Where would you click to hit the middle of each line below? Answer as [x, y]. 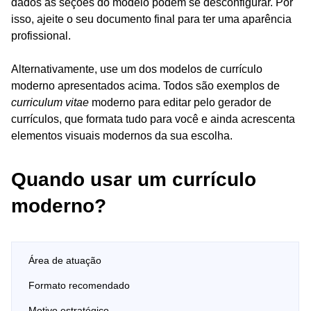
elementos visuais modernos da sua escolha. [122, 135]
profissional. [41, 35]
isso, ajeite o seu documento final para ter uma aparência [151, 19]
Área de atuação [65, 260]
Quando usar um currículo [134, 179]
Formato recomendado [79, 285]
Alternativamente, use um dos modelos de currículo [137, 69]
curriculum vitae [50, 102]
